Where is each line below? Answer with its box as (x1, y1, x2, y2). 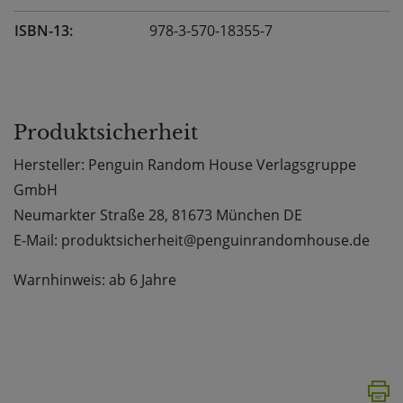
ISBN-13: (14, 21, 73, 41)
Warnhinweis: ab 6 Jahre (13, 270, 176, 291)
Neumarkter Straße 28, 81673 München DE (13, 205, 302, 226)
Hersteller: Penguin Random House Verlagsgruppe (13, 155, 356, 175)
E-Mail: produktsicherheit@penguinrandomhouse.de (13, 230, 370, 251)
